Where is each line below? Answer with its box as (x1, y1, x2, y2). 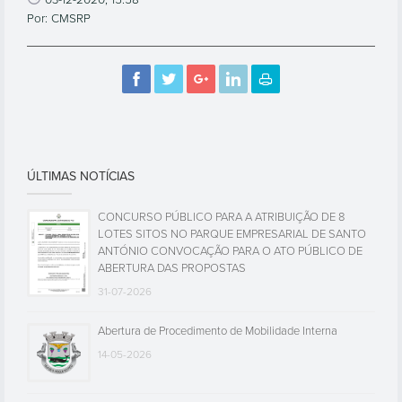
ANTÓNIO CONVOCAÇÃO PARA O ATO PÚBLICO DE (98, 244, 363, 258)
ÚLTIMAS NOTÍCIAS (27, 169, 135, 184)
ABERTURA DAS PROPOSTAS (98, 261, 246, 275)
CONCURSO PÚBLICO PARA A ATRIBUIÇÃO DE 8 (98, 210, 345, 224)
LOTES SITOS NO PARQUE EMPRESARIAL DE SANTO (98, 227, 366, 241)
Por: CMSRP (27, 12, 91, 26)
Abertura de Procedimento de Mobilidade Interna (98, 324, 337, 338)
